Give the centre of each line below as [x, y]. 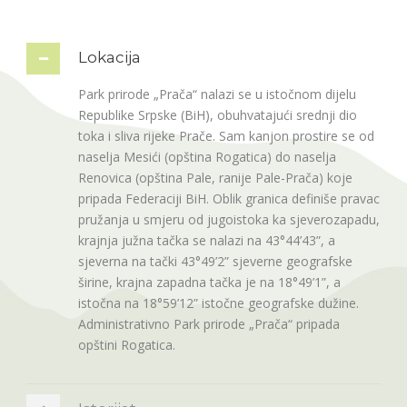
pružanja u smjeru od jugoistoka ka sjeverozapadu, [229, 220]
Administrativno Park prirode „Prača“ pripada [209, 324]
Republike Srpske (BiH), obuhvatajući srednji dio [218, 115]
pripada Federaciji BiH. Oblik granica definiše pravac [229, 199]
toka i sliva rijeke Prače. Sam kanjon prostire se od [226, 136]
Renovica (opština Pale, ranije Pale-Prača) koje [215, 178]
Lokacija [109, 58]
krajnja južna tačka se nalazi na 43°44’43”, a [207, 241]
